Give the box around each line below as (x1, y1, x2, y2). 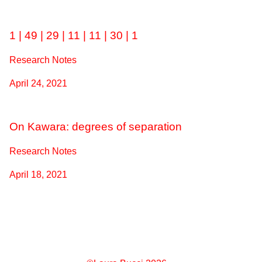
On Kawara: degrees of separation (9, 120, 182, 133)
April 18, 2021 (9, 170, 67, 180)
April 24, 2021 (9, 78, 67, 88)
